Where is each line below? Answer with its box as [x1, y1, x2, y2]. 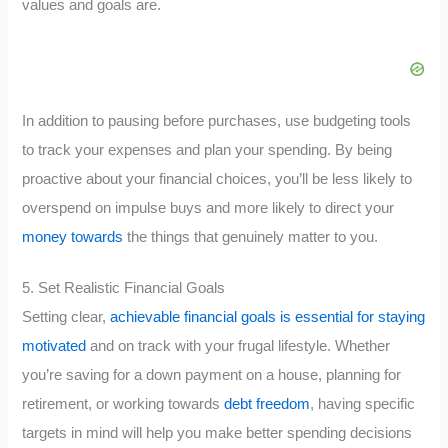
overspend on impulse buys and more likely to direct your [22, 199, 395, 216]
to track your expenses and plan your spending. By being [22, 141, 393, 158]
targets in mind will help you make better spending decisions [22, 424, 413, 441]
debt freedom [224, 395, 311, 412]
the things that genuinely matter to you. [123, 228, 379, 245]
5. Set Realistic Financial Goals [22, 279, 226, 296]
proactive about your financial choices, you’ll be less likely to [22, 170, 413, 187]
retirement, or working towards [22, 395, 225, 412]
